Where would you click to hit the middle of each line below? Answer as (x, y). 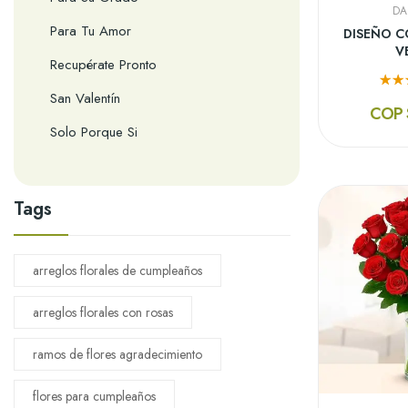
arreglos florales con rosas (103, 312)
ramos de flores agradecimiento (117, 354)
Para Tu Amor (91, 31)
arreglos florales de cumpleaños (117, 270)
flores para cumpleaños (94, 396)
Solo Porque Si (94, 132)
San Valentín (85, 98)
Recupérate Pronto (103, 64)
